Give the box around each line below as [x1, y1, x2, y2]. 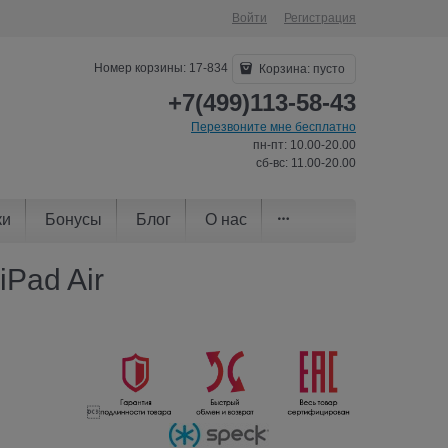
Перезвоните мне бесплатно [191, 120, 356, 134]
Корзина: [256, 62, 313, 76]
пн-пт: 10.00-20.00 [253, 138, 356, 152]
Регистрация [284, 11, 356, 25]
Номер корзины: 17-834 [94, 61, 229, 76]
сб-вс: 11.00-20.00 [256, 156, 356, 170]
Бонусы [45, 210, 102, 228]
